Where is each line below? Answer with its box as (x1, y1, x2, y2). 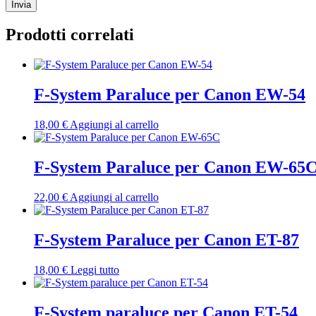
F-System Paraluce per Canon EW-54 (34, 85, 305, 104)
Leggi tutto (71, 264, 119, 276)
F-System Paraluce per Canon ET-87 (34, 231, 299, 250)
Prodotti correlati (6, 25, 134, 44)
